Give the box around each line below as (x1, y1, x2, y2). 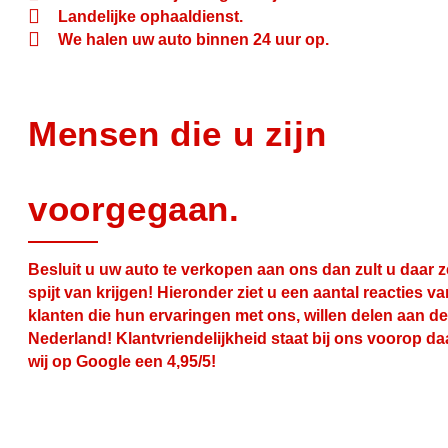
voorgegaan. (28, 188, 240, 228)
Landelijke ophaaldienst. (58, 7, 243, 25)
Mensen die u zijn (28, 113, 327, 153)
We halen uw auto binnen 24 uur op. (58, 30, 329, 48)
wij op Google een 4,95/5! (28, 352, 216, 370)
